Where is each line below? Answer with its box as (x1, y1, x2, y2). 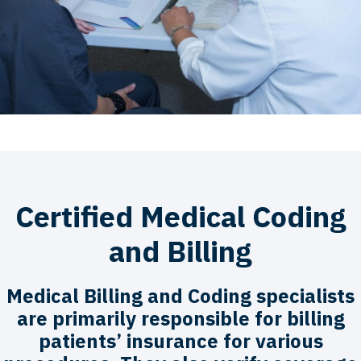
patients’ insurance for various (38, 327, 323, 354)
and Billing (109, 231, 252, 270)
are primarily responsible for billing (16, 305, 345, 331)
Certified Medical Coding (15, 197, 346, 235)
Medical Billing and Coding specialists (6, 282, 355, 309)
